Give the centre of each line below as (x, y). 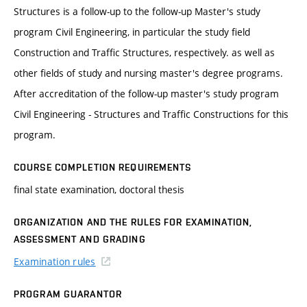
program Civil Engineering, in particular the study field (132, 32)
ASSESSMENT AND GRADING (80, 239)
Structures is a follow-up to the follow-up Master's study (137, 11)
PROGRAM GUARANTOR (68, 294)
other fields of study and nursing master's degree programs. (148, 73)
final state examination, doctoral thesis (99, 189)
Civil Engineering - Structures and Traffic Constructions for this (151, 114)
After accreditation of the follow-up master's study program (146, 93)
